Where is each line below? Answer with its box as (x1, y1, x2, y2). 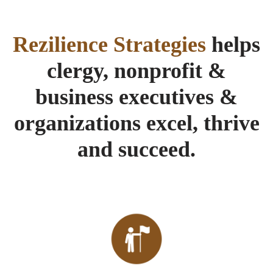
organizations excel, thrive (13, 110, 260, 135)
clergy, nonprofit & (47, 58, 226, 83)
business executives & (35, 84, 238, 109)
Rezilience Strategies (13, 32, 206, 57)
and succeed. (77, 136, 196, 161)
